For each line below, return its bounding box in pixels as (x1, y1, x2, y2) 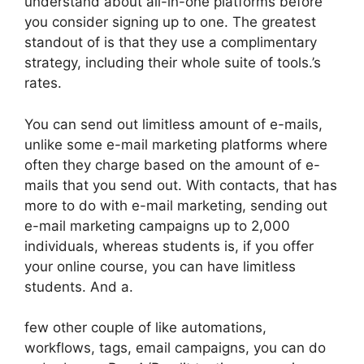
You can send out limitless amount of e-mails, (24, 115, 323, 132)
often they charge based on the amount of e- (24, 156, 320, 173)
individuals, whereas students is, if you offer (24, 237, 314, 254)
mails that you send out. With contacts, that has (24, 176, 337, 193)
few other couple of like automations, (24, 319, 266, 336)
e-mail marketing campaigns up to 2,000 (24, 217, 290, 234)
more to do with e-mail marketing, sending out (24, 197, 327, 214)
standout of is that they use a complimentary (24, 34, 317, 50)
